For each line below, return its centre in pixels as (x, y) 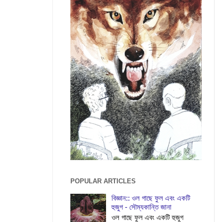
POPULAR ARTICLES (103, 181)
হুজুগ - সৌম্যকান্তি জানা (142, 207)
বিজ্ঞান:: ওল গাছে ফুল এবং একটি (151, 198)
